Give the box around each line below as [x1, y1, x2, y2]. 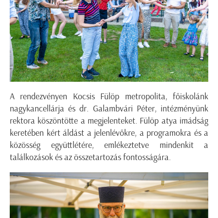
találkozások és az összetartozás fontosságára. [10, 152, 171, 163]
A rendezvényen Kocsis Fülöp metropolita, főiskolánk [10, 91, 208, 102]
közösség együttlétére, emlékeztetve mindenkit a [10, 140, 208, 151]
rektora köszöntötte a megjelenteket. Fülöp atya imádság [10, 115, 208, 127]
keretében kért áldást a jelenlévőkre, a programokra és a [10, 127, 208, 139]
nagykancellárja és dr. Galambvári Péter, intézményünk [10, 103, 208, 114]
